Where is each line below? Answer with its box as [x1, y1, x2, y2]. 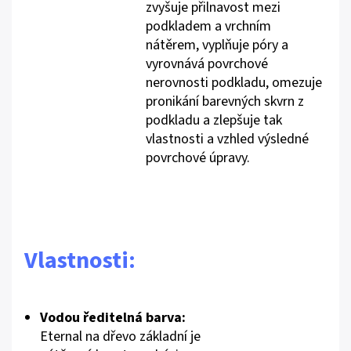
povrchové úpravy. [146, 148, 251, 168]
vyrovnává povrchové [146, 54, 269, 74]
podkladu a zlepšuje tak [146, 110, 283, 130]
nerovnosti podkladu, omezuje [146, 73, 323, 92]
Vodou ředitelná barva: [40, 308, 186, 327]
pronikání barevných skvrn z [146, 92, 305, 111]
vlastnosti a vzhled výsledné [146, 129, 309, 149]
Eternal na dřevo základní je [40, 327, 201, 346]
